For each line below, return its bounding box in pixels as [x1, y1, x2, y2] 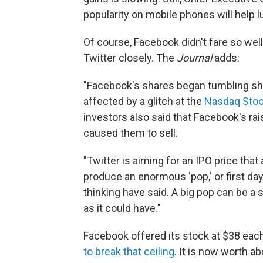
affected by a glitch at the [83, 95, 204, 107]
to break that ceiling [83, 245, 174, 258]
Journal [177, 52, 212, 64]
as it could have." [83, 202, 161, 214]
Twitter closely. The [83, 52, 177, 64]
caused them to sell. [83, 127, 178, 139]
